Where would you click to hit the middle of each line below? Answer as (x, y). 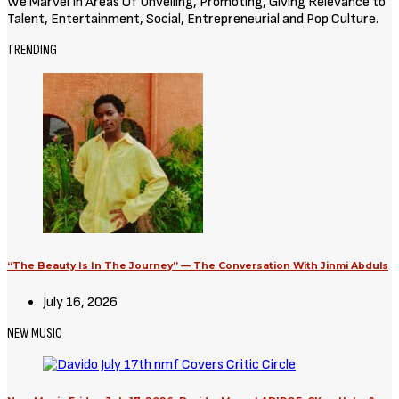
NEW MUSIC (35, 334)
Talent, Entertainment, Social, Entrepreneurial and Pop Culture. (193, 20)
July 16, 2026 (80, 303)
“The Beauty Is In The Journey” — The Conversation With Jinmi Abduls (198, 266)
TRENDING (32, 51)
